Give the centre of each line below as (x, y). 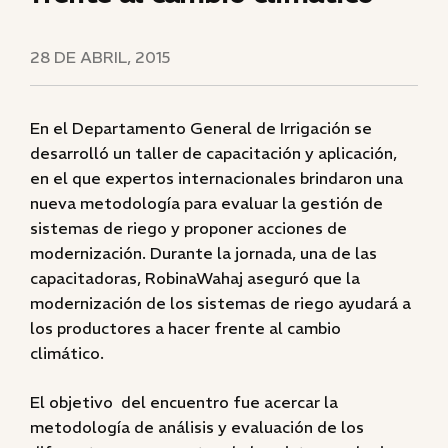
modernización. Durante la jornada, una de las (203, 253)
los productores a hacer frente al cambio (185, 328)
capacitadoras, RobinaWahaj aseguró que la (195, 278)
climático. (67, 353)
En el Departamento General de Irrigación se (201, 128)
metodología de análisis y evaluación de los (197, 427)
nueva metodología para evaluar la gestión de (206, 203)
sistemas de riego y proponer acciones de (188, 228)
